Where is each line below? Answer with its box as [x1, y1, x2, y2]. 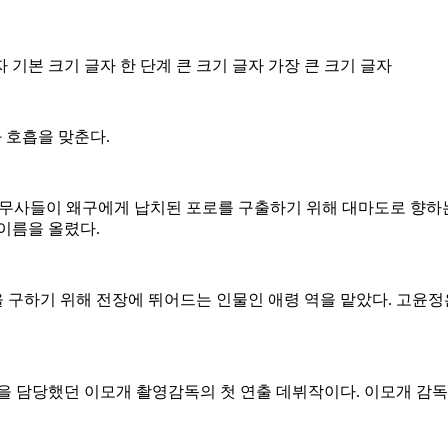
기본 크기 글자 [12, 56, 116, 74]
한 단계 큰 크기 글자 [120, 56, 264, 74]
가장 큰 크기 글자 [268, 56, 392, 74]
